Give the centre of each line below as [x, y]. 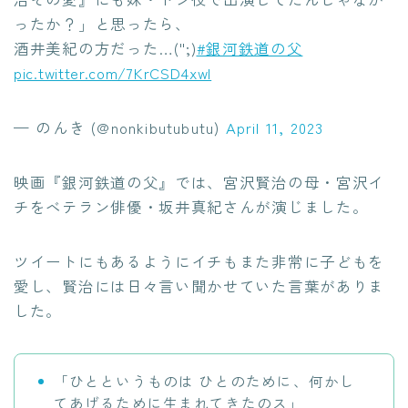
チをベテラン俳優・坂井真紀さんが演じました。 [191, 206]
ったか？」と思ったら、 [102, 23]
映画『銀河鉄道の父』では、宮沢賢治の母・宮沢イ [199, 182]
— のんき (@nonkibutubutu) [120, 127]
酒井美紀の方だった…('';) [105, 48]
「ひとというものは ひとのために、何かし [204, 381]
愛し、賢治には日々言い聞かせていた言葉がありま [199, 286]
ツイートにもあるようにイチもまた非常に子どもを [199, 261]
